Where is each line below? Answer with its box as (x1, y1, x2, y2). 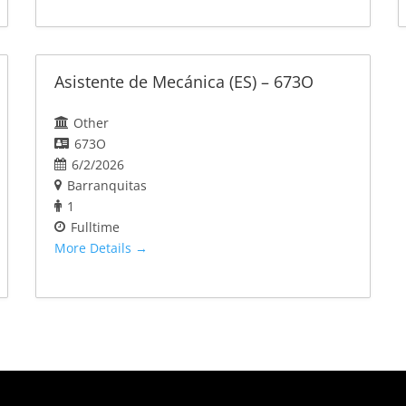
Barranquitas (66, 177, 147, 195)
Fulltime (70, 218, 120, 237)
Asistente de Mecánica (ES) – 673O (53, 71, 314, 93)
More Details (53, 239, 135, 257)
